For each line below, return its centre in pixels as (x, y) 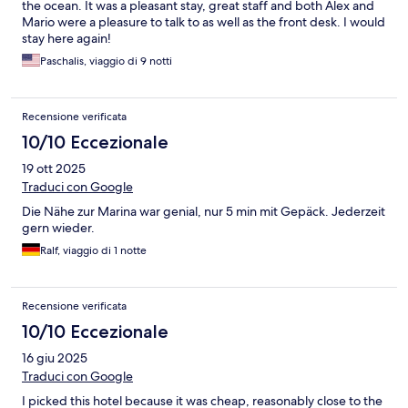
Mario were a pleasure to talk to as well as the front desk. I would (204, 22)
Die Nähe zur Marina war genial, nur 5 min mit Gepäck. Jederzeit (204, 212)
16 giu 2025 (55, 358)
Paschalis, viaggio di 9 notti (106, 61)
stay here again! (66, 39)
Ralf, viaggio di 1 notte (93, 251)
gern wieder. (58, 228)
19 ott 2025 (54, 169)
